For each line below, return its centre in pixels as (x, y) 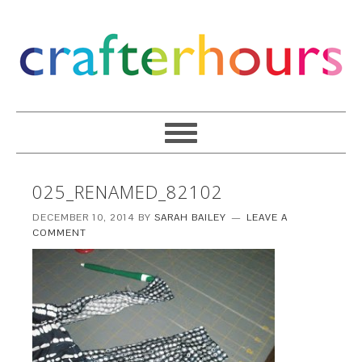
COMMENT (60, 233)
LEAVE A (267, 217)
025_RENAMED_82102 (128, 192)
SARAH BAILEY (191, 217)
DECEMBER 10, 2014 (84, 217)
